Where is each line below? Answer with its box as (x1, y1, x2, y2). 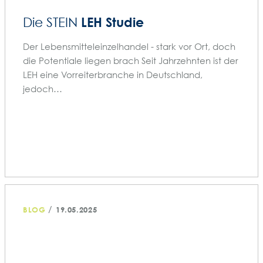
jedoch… (23, 83, 62, 94)
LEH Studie (81, 14, 144, 30)
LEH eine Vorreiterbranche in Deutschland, (23, 69, 203, 80)
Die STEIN (23, 14, 81, 30)
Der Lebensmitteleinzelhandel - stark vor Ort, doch (23, 41, 235, 52)
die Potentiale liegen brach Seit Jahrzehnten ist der (23, 55, 238, 66)
